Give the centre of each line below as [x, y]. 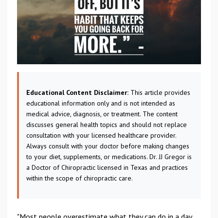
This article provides [159, 92]
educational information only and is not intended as [101, 103]
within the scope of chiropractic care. [80, 178]
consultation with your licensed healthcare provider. [101, 135]
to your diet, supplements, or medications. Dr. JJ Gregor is [109, 157]
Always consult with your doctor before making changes [108, 146]
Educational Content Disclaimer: [77, 92]
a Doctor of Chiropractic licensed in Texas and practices [107, 167]
